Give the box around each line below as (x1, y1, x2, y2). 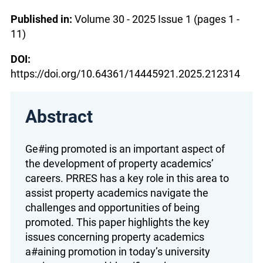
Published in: (11, 13, 72, 26)
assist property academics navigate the (25, 187, 208, 199)
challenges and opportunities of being (25, 201, 200, 214)
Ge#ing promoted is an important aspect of (25, 143, 225, 155)
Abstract (25, 106, 93, 127)
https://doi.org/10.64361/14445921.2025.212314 (11, 68, 240, 80)
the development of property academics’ (25, 157, 214, 170)
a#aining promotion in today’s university (25, 245, 210, 258)
